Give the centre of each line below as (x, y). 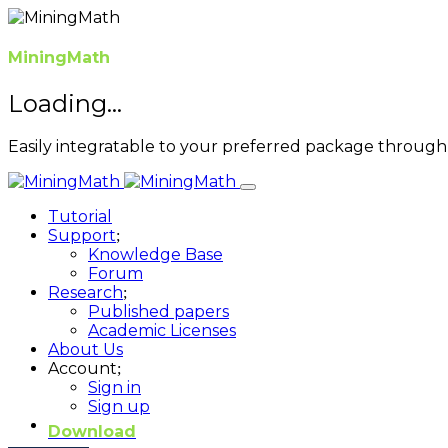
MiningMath (59, 58)
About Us (85, 350)
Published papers (158, 312)
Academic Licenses (162, 331)
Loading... (65, 103)
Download (92, 431)
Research (85, 293)
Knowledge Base (155, 255)
